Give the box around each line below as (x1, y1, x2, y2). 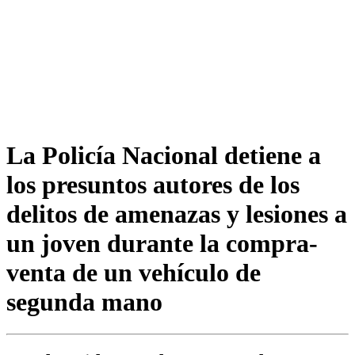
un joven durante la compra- (6, 228, 318, 258)
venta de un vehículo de (6, 258, 261, 287)
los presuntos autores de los (6, 170, 300, 199)
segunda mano (6, 287, 162, 316)
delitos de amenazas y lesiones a (6, 199, 347, 228)
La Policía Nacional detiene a (6, 140, 321, 170)
